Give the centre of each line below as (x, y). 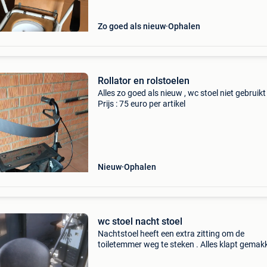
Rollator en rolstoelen (143, 81)
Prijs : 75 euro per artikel (141, 104)
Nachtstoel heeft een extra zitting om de (171, 234)
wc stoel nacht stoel (140, 221)
